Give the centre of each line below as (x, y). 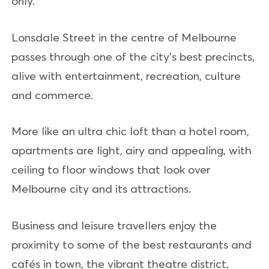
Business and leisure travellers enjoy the (114, 225)
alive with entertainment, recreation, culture (126, 75)
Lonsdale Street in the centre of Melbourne (124, 37)
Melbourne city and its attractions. (101, 189)
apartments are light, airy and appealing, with (131, 150)
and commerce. (52, 95)
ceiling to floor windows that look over (111, 169)
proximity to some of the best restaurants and (131, 244)
